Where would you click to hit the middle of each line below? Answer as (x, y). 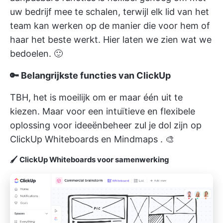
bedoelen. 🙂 (36, 54)
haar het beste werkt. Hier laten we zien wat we (111, 40)
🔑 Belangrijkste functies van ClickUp (90, 75)
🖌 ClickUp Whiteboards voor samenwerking (89, 160)
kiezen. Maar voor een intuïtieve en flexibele (103, 111)
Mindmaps (136, 139)
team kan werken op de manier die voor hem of (110, 26)
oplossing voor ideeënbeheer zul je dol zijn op (106, 125)
